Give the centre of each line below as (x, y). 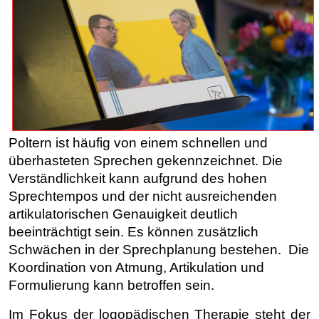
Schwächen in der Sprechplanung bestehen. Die (159, 249)
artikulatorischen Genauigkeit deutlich (123, 214)
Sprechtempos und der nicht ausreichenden (143, 196)
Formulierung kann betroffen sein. (111, 285)
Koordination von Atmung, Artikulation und (136, 267)
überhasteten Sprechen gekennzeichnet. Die (146, 160)
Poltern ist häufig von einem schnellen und (138, 142)
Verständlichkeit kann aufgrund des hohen (138, 178)
